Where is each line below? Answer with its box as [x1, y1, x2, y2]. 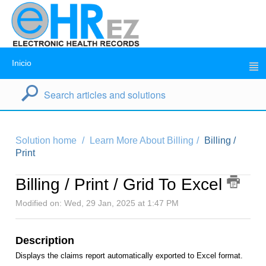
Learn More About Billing [90, 135, 194, 145]
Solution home [15, 135, 79, 145]
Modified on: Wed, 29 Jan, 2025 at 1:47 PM [15, 198, 179, 208]
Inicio [12, 58, 31, 68]
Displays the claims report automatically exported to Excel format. [15, 251, 243, 260]
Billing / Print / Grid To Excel [15, 175, 227, 194]
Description [15, 234, 74, 246]
